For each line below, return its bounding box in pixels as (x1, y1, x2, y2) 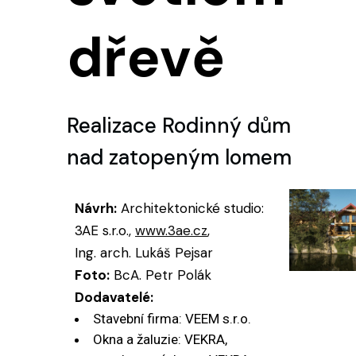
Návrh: (75, 199, 117, 217)
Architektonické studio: (117, 199, 264, 217)
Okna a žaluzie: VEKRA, (93, 331, 227, 347)
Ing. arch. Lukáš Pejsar (75, 244, 213, 261)
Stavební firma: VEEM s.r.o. (93, 311, 251, 327)
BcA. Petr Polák (110, 266, 211, 284)
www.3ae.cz (135, 222, 207, 239)
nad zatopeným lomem (67, 144, 292, 171)
